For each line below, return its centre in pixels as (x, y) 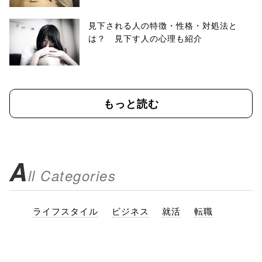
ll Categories (72, 175)
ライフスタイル (65, 211)
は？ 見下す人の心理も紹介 (145, 38)
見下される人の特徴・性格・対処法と (163, 25)
